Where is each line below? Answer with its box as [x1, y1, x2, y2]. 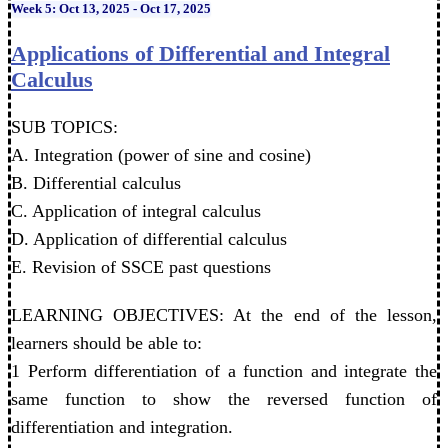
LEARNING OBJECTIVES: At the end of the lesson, [11, 305, 437, 326]
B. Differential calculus [11, 173, 181, 194]
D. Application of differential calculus [11, 229, 287, 250]
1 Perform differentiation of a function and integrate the [11, 361, 437, 382]
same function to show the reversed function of [11, 389, 437, 410]
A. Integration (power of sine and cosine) [11, 145, 311, 166]
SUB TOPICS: [11, 117, 118, 138]
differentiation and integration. [11, 417, 233, 438]
